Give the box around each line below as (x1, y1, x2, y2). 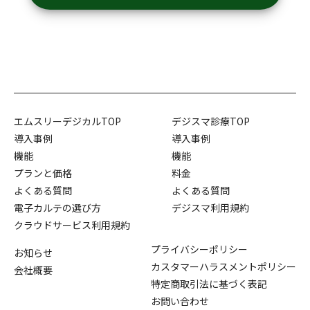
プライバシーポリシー (151, 242, 248, 257)
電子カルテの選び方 (14, 201, 101, 215)
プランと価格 (14, 166, 72, 181)
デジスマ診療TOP (172, 114, 250, 129)
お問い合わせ (151, 294, 209, 309)
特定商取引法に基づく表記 (151, 277, 267, 291)
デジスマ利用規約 (172, 201, 249, 215)
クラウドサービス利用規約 (14, 218, 130, 232)
